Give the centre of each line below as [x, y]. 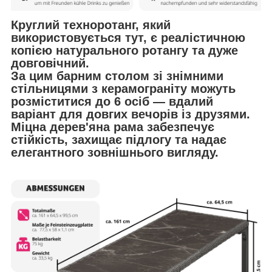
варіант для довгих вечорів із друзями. [131, 114]
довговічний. [50, 63]
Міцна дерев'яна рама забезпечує [113, 127]
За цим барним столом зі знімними [117, 76]
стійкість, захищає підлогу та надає [119, 139]
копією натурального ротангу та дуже [124, 50]
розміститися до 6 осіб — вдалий [112, 101]
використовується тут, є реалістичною [128, 37]
